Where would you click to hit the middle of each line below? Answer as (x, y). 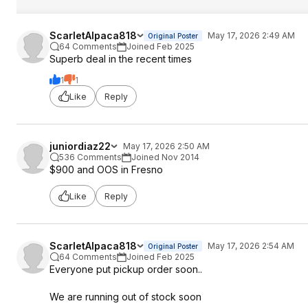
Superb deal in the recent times (121, 59)
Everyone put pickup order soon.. (126, 269)
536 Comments (90, 157)
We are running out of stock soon (125, 297)
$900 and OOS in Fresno (106, 169)
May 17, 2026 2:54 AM (251, 246)
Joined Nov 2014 (165, 157)
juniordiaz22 (80, 146)
